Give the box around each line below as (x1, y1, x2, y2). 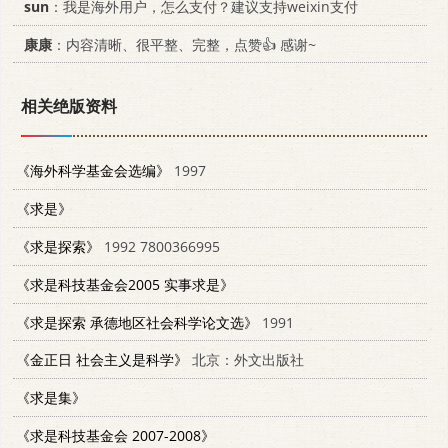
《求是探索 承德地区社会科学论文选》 (16, 312, 258, 332)
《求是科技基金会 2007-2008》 (16, 426, 215, 446)
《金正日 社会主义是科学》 (16, 350, 188, 370)
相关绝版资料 (21, 95, 117, 118)
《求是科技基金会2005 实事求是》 (16, 274, 234, 294)
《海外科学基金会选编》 (16, 161, 170, 181)
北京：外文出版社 (188, 350, 304, 370)
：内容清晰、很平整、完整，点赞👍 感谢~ (52, 34, 316, 54)
